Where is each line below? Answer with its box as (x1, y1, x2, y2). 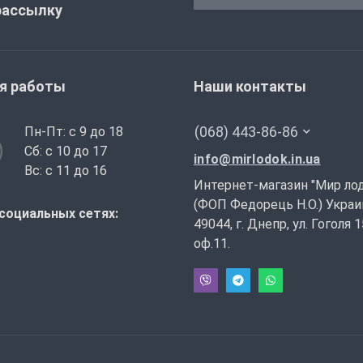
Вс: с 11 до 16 (24, 162, 107, 178)
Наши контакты (194, 77, 306, 95)
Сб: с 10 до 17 (24, 143, 107, 159)
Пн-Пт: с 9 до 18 (24, 123, 123, 139)
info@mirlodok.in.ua (194, 151, 321, 167)
